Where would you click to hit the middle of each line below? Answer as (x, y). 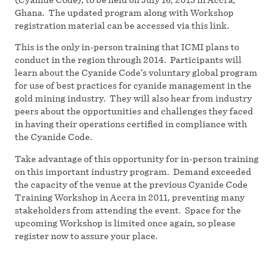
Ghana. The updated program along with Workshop (124, 13)
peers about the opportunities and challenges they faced (134, 111)
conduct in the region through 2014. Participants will (128, 60)
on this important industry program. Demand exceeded (133, 171)
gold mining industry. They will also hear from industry (133, 98)
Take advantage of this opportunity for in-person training (137, 158)
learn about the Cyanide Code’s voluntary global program (136, 73)
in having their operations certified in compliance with (131, 124)
